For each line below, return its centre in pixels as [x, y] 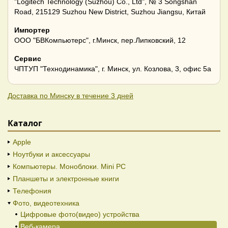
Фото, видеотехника [46, 203]
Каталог [25, 123]
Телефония [32, 191]
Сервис [28, 59]
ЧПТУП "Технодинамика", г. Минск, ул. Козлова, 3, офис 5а [113, 69]
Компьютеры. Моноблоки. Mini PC [69, 167]
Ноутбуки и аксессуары [51, 154]
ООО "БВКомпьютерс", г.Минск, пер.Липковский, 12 [100, 40]
